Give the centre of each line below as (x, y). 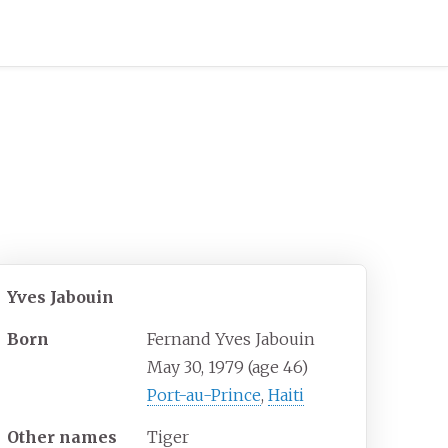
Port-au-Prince (204, 395)
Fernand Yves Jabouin (231, 339)
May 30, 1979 (196, 367)
